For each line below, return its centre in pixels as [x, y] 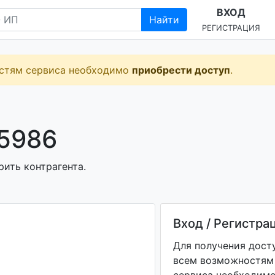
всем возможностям [223, 260]
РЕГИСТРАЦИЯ [231, 28]
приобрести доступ [181, 70]
